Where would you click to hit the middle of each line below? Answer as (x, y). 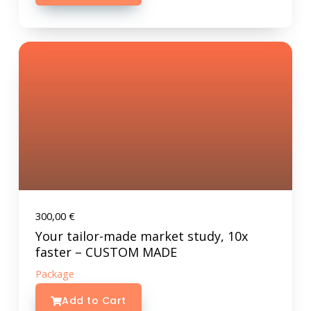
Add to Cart (94, 301)
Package (54, 274)
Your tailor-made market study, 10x (141, 236)
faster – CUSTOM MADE (106, 252)
